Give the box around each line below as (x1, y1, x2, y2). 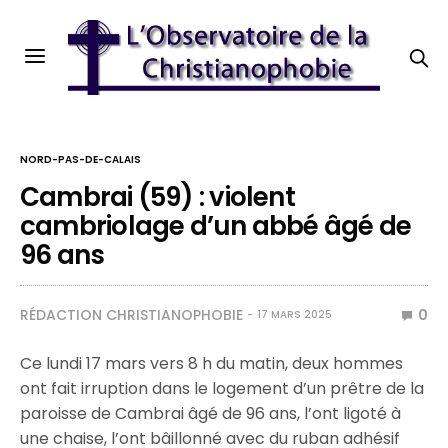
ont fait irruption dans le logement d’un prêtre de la (20, 377, 425, 400)
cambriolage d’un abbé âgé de (20, 208, 412, 244)
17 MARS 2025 (257, 307, 332, 322)
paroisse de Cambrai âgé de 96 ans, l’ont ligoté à (20, 402, 402, 425)
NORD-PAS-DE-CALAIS (20, 152, 141, 167)
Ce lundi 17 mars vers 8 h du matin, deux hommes (20, 352, 404, 375)
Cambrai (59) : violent (20, 179, 295, 215)
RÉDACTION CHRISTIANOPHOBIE (20, 305, 243, 325)
